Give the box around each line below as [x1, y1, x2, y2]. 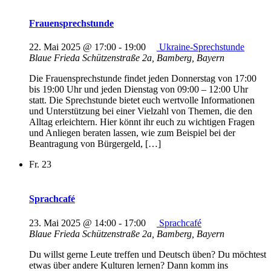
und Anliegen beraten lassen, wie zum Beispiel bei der [29, 128, 235, 139]
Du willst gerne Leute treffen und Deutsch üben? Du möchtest [29, 249, 266, 260]
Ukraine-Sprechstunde [159, 42, 244, 53]
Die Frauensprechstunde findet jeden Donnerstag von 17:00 [29, 73, 256, 84]
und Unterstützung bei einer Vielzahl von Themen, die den [29, 106, 252, 117]
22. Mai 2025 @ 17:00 [29, 42, 116, 53]
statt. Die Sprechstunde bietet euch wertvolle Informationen [29, 95, 255, 106]
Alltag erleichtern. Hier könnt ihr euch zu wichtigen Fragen [29, 117, 255, 128]
